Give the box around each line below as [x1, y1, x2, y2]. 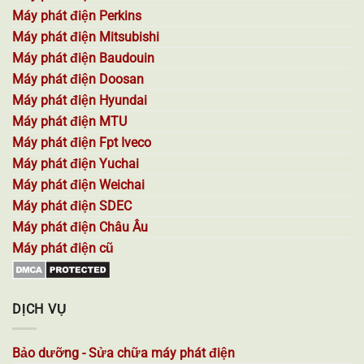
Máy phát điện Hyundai [12, 92, 147, 108]
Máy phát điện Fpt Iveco [12, 134, 151, 150]
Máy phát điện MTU [12, 113, 127, 129]
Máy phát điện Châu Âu [12, 219, 148, 235]
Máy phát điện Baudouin [12, 50, 154, 66]
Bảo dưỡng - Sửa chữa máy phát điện [12, 345, 235, 362]
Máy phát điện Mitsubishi [12, 28, 159, 45]
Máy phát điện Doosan [12, 71, 144, 87]
